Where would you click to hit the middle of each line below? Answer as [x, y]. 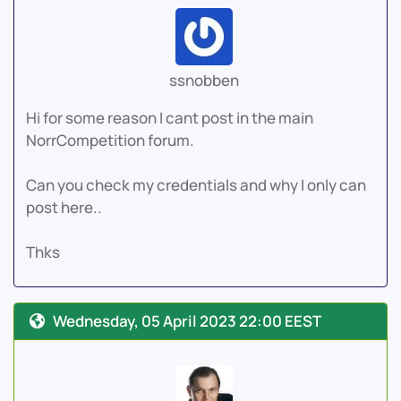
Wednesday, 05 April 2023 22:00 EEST [187, 321]
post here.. [64, 208]
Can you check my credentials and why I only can [196, 185]
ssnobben [205, 81]
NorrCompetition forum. [110, 141]
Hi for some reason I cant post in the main [169, 118]
